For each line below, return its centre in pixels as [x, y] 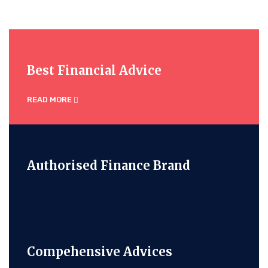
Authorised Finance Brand [109, 166]
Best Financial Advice [94, 70]
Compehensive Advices [100, 252]
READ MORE [50, 100]
